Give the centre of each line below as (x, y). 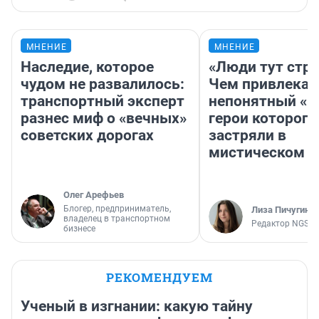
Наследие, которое (87, 67)
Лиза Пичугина (283, 210)
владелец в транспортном (117, 219)
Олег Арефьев (94, 195)
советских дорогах (87, 136)
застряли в (247, 136)
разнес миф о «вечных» (104, 119)
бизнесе (79, 229)
